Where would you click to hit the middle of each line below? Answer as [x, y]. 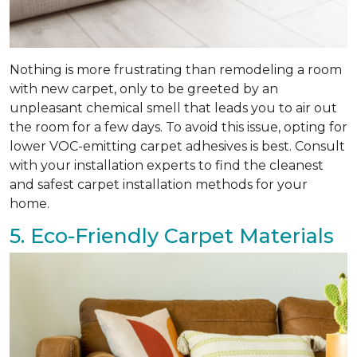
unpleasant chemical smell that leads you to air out [173, 108]
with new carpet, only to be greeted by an [144, 88]
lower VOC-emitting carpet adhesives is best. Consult [177, 146]
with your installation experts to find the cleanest [167, 165]
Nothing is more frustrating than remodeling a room [176, 69]
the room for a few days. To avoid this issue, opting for [178, 127]
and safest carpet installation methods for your [159, 184]
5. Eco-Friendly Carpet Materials [172, 235]
